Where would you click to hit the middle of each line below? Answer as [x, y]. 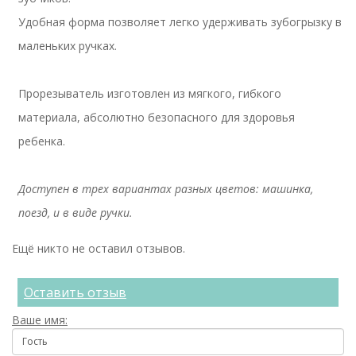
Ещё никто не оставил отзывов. [99, 248]
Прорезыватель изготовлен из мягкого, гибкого [150, 93]
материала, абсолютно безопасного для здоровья [157, 117]
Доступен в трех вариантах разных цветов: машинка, [166, 188]
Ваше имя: [40, 319]
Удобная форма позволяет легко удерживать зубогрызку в [180, 21]
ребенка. [42, 141]
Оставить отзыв [75, 292]
